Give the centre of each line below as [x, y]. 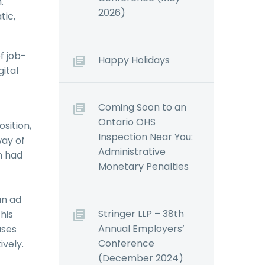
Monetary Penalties [143, 167]
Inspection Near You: [146, 137]
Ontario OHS [127, 122]
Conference [126, 243]
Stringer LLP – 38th [141, 214]
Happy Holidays [134, 60]
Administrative [132, 152]
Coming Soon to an [142, 107]
